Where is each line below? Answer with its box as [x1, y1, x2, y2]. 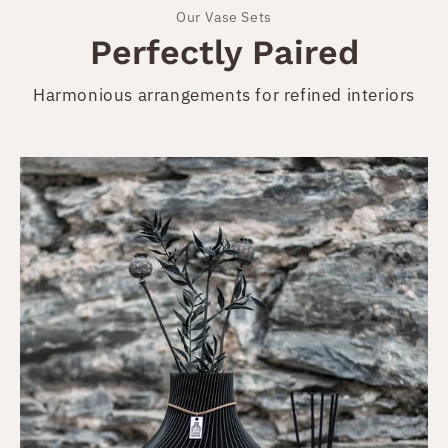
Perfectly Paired [89, 31, 359, 72]
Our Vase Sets [176, 7, 272, 26]
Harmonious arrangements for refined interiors [33, 83, 415, 106]
